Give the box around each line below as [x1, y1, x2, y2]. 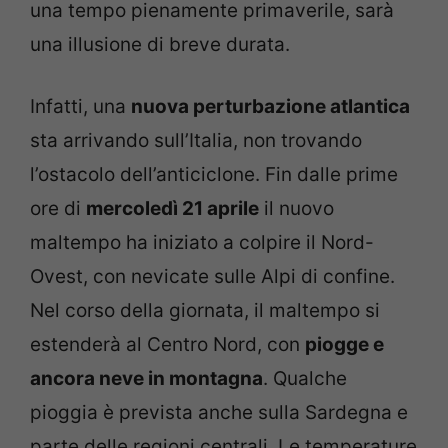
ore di [30, 197, 86, 221]
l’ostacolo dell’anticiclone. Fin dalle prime [30, 163, 398, 187]
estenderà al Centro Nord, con [30, 333, 305, 357]
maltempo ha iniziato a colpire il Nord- [30, 231, 374, 255]
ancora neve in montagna [30, 367, 263, 391]
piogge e [305, 333, 384, 357]
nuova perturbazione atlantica [131, 95, 410, 119]
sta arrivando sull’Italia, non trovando [30, 129, 362, 153]
